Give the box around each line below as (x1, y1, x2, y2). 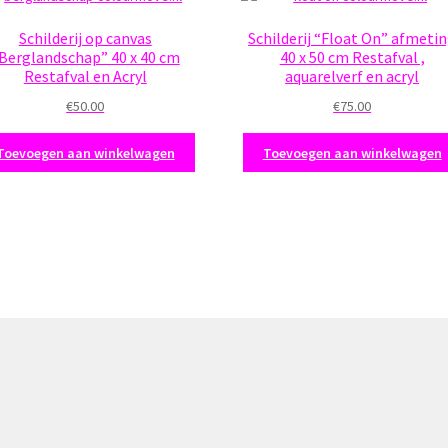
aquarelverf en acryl (285, 66, 420, 87)
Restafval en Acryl (23, 66, 147, 87)
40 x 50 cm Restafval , (279, 47, 425, 68)
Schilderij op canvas (18, 28, 152, 49)
